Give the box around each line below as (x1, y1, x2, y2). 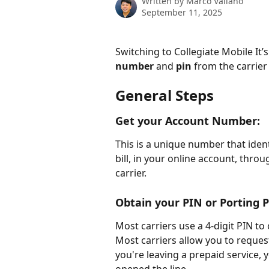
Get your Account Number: (115, 113, 260, 128)
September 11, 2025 (142, 7, 222, 18)
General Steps (115, 85, 214, 106)
